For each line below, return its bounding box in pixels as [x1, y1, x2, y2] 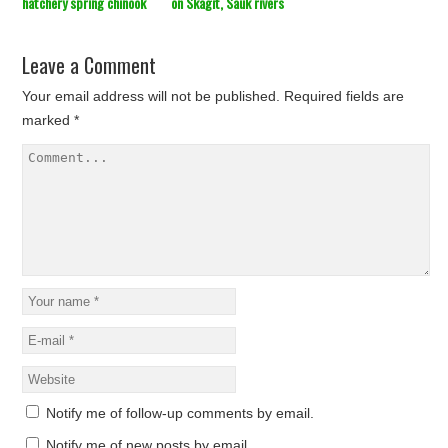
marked [22, 112, 75, 129]
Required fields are [284, 88, 405, 105]
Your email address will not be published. [22, 88, 281, 105]
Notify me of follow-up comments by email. [46, 405, 315, 422]
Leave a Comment [22, 50, 157, 81]
